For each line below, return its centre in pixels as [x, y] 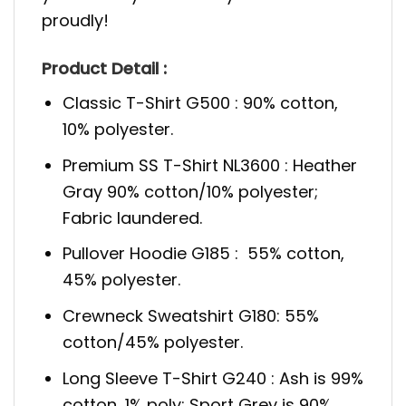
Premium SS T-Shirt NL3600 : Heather [210, 165]
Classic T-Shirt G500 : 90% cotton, [201, 102]
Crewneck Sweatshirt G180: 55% [191, 316]
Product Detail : [104, 68]
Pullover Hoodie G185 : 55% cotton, [204, 254]
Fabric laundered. [133, 217]
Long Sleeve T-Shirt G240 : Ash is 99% [213, 379]
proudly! [75, 21]
